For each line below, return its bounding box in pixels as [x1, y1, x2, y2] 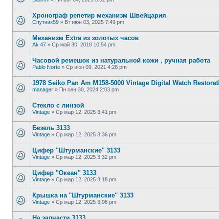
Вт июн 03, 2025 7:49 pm [65, 19, 124, 25]
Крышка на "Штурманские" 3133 [32, 192, 133, 199]
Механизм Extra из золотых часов [32, 34, 139, 42]
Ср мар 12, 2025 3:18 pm [56, 176, 116, 182]
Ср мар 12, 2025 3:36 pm [56, 131, 116, 137]
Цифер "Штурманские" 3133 [32, 147, 120, 154]
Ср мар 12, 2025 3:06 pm [56, 199, 116, 205]
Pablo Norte [32, 64, 60, 70]
